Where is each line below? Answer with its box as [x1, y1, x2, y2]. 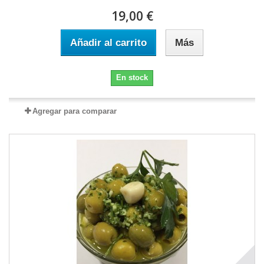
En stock [116, 72, 148, 82]
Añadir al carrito [70, 37, 147, 48]
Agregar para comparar [32, 106, 117, 115]
